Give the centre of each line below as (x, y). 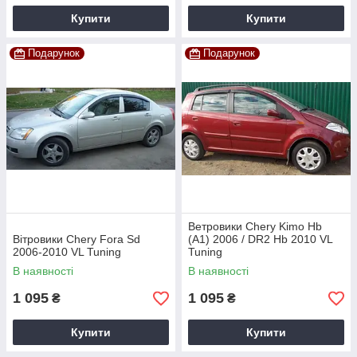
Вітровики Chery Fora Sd (76, 239)
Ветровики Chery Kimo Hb (255, 227)
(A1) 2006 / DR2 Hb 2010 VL (260, 239)
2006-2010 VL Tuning (67, 252)
